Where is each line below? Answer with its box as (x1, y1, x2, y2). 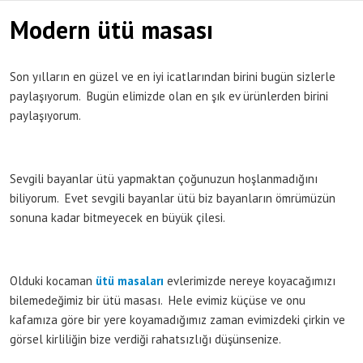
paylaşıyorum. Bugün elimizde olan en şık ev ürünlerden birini (10, 88, 328, 104)
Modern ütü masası (10, 13, 213, 45)
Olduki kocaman (10, 272, 96, 288)
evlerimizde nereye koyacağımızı (164, 272, 335, 288)
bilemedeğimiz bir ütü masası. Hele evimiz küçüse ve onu (10, 292, 305, 308)
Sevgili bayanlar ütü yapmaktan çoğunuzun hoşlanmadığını (10, 170, 318, 186)
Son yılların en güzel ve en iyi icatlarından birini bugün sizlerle (10, 68, 335, 84)
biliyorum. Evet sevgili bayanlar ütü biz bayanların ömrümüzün (10, 190, 335, 206)
